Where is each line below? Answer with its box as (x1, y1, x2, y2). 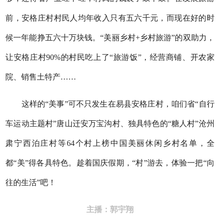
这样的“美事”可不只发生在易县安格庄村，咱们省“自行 (5, 99, 215, 108)
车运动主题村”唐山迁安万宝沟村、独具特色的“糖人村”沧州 (5, 119, 215, 128)
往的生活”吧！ (5, 178, 56, 187)
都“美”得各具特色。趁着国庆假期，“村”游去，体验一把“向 (5, 158, 215, 167)
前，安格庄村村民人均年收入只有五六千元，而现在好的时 (5, 13, 215, 22)
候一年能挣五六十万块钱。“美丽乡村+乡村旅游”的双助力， (5, 33, 215, 42)
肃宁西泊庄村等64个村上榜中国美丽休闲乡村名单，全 (5, 138, 215, 147)
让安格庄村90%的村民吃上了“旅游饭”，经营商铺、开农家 (5, 53, 215, 61)
